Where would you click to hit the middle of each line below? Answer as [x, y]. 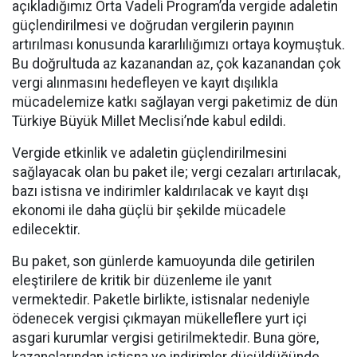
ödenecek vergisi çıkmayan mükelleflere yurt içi [159, 319]
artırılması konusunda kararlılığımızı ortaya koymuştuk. [178, 45]
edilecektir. [46, 229]
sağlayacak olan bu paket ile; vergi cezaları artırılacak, [176, 172]
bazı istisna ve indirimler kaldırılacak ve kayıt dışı [160, 191]
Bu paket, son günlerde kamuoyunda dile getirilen [163, 261]
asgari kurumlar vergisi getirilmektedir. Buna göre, [165, 338]
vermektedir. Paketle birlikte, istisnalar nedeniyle [161, 300]
